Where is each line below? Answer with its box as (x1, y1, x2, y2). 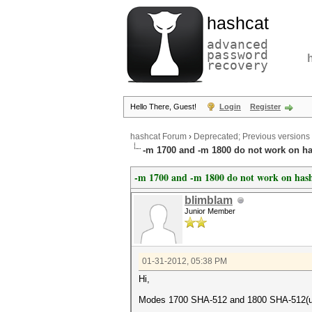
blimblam (185, 194, 233, 206)
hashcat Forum (130, 132, 187, 142)
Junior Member (185, 207, 235, 215)
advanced (207, 37, 268, 52)
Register (250, 102, 281, 111)
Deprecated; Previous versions (194, 132, 310, 142)
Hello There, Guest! (130, 102, 198, 111)
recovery (207, 58, 268, 72)
